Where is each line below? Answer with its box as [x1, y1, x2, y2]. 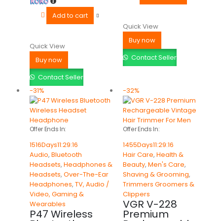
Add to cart [52, 11, 88, 21]
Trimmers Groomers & [122, 180, 194, 189]
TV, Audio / [74, 180, 109, 189]
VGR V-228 [122, 197, 177, 212]
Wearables [29, 199, 66, 209]
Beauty [122, 160, 145, 170]
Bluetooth [51, 150, 82, 160]
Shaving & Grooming [122, 170, 189, 180]
